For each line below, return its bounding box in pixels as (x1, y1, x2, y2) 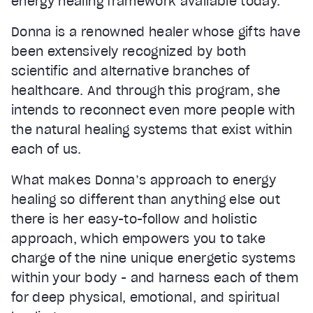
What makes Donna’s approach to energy (11, 171, 276, 188)
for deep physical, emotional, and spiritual (11, 289, 280, 305)
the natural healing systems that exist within (11, 121, 293, 138)
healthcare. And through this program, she (11, 82, 281, 99)
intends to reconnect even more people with (11, 101, 296, 118)
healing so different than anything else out (11, 191, 281, 208)
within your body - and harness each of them (11, 269, 299, 286)
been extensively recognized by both (11, 43, 247, 59)
